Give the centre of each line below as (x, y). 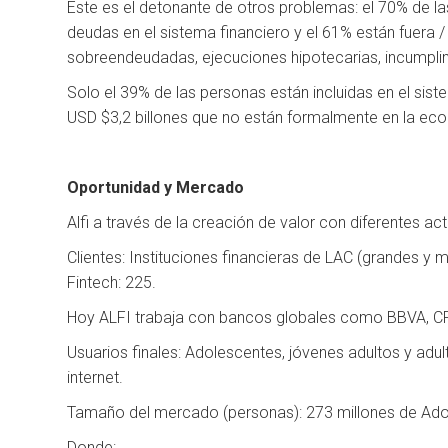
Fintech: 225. (112, 283)
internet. (95, 378)
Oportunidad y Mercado (156, 188)
